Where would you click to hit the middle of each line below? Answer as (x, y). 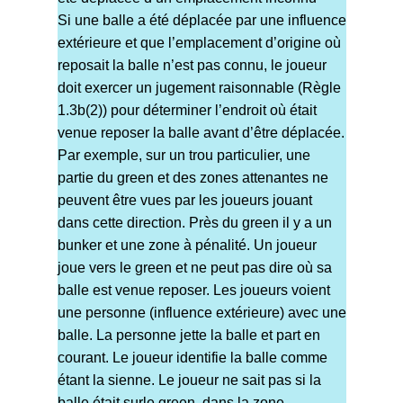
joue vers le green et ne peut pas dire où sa (194, 268)
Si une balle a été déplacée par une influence (201, 21)
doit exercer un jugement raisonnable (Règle (199, 88)
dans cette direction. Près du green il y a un (194, 223)
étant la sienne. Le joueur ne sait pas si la (189, 381)
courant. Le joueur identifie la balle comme (192, 358)
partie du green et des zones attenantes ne (193, 178)
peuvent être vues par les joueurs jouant (184, 201)
